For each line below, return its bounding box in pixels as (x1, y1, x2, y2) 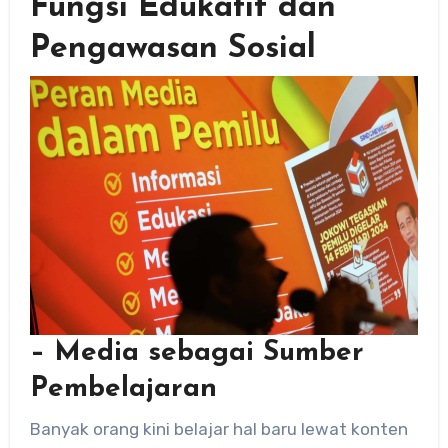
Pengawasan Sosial (29, 32, 316, 65)
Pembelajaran (29, 375, 217, 404)
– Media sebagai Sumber (29, 339, 364, 368)
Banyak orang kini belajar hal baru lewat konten (29, 418, 408, 439)
